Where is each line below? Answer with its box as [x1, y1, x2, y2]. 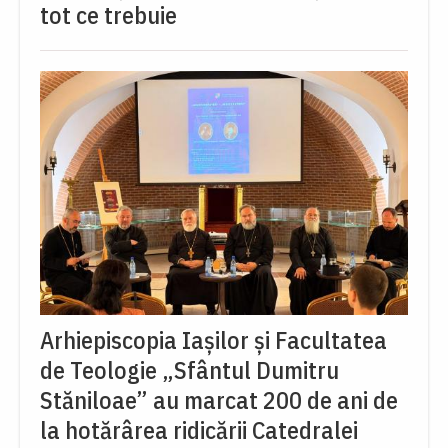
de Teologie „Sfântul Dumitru [40, 353, 339, 386]
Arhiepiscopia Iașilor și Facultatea [40, 323, 387, 356]
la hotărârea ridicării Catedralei [40, 413, 358, 446]
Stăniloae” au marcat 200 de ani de [40, 383, 398, 416]
